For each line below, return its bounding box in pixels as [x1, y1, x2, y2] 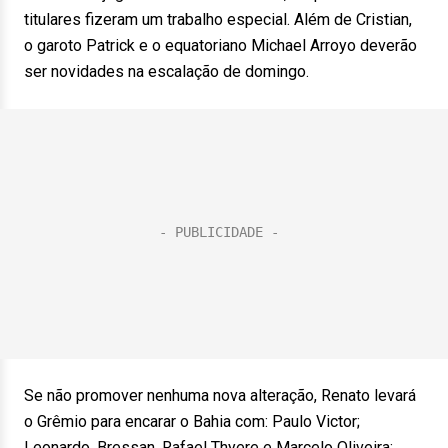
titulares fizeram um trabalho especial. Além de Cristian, [24, 10, 412, 29]
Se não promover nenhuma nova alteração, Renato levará [24, 386, 416, 405]
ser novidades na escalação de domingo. [24, 62, 309, 81]
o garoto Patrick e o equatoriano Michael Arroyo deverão [24, 36, 417, 55]
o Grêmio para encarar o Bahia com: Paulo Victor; [24, 412, 360, 431]
